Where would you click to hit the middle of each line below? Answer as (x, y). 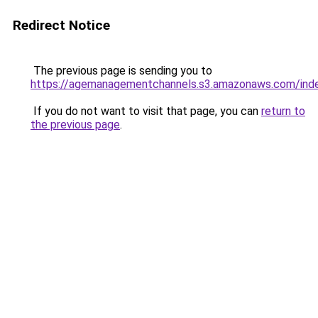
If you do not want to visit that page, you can (146, 111)
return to (283, 111)
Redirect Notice (61, 25)
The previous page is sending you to (121, 71)
